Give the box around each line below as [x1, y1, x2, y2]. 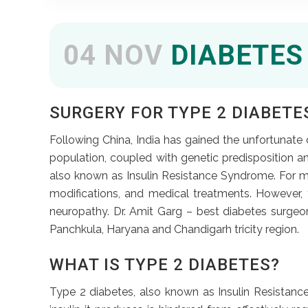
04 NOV [63, 38, 163, 71]
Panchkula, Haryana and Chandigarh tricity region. [49, 222, 299, 236]
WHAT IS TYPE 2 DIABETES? [49, 254, 280, 274]
